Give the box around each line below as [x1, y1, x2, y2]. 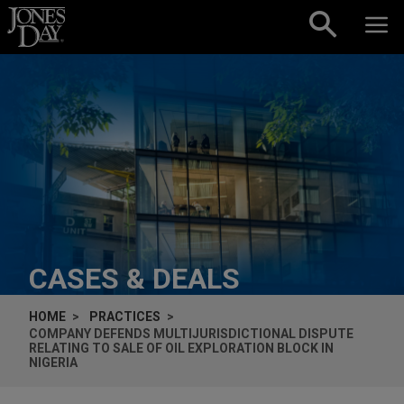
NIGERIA [29, 354, 78, 370]
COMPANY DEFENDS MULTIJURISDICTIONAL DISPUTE [29, 326, 353, 341]
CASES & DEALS [29, 261, 240, 296]
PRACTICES [89, 308, 161, 324]
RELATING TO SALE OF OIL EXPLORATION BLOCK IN [29, 340, 334, 355]
